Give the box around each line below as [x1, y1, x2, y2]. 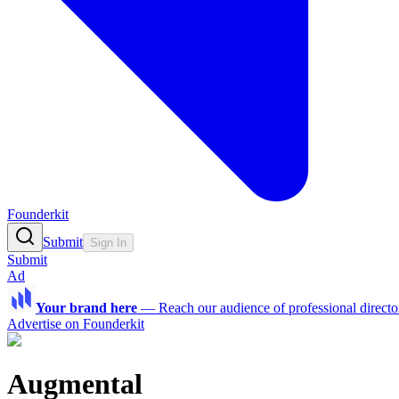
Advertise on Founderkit [7, 316, 144, 332]
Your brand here [36, 300, 137, 316]
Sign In [90, 236, 126, 250]
